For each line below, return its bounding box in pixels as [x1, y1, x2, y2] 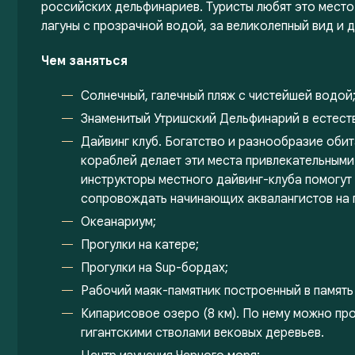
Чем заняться [41, 53, 128, 69]
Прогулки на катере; [81, 237, 199, 253]
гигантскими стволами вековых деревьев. [81, 325, 324, 341]
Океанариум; [81, 214, 156, 230]
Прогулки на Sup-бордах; [81, 260, 228, 276]
